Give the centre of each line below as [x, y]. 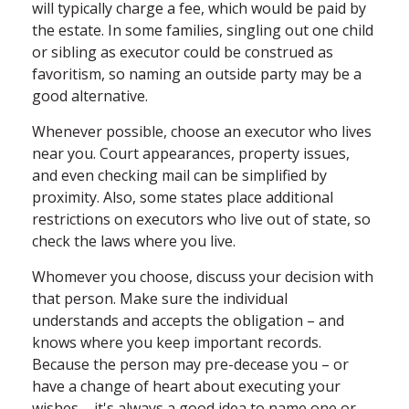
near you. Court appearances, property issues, [191, 154]
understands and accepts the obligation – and [188, 321]
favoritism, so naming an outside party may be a [197, 74]
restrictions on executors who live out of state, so [201, 220]
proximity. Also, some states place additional [183, 198]
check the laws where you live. [134, 241]
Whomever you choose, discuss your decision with [203, 277]
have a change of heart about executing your [186, 387]
